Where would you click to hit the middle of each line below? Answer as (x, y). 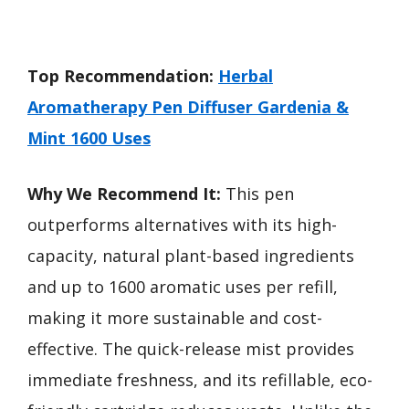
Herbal (246, 76)
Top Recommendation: (121, 76)
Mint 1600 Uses (89, 138)
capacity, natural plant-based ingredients (191, 256)
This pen (257, 194)
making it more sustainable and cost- (175, 318)
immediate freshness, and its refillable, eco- (200, 380)
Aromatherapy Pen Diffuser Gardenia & (188, 107)
